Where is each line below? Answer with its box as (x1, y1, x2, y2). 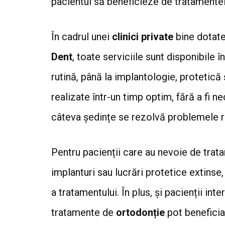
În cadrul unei (51, 30, 112, 43)
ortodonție (116, 206, 165, 218)
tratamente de (51, 206, 116, 218)
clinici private (112, 30, 173, 43)
